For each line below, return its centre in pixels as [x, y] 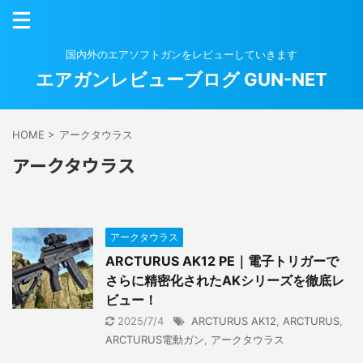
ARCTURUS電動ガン [155, 340]
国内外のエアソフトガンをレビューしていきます [181, 54]
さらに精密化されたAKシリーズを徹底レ [225, 280]
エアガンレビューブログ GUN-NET [181, 79]
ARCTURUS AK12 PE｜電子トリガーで [222, 261]
